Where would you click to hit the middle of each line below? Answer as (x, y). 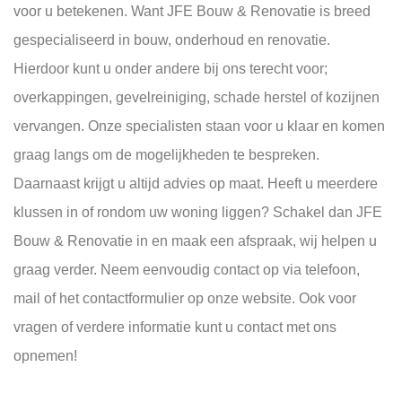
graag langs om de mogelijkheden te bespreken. (166, 155)
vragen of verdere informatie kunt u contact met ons (175, 328)
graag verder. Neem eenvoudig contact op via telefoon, (187, 270)
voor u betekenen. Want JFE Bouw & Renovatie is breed (192, 12)
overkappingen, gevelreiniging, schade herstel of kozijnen (197, 98)
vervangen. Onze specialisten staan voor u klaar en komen (199, 127)
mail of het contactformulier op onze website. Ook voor (185, 299)
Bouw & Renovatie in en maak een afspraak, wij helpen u (195, 241)
